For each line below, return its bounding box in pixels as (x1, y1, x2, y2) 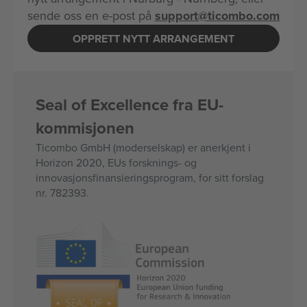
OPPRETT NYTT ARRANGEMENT (73, 30, 234, 47)
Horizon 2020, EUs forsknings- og (36, 155, 197, 170)
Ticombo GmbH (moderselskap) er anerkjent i (36, 140, 251, 155)
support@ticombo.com (155, 7, 280, 25)
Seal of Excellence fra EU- (36, 93, 223, 116)
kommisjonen (36, 116, 134, 140)
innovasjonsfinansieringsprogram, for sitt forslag (36, 170, 264, 185)
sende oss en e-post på (27, 7, 155, 24)
